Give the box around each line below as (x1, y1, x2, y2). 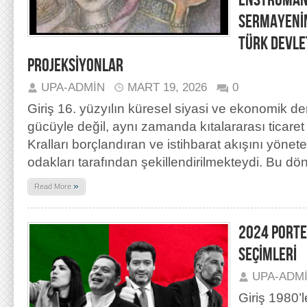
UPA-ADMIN (41, 81, 105, 94)
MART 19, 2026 (127, 81, 207, 94)
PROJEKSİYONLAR (27, 55, 123, 77)
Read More (34, 182, 73, 191)
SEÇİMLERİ (238, 244, 297, 266)
